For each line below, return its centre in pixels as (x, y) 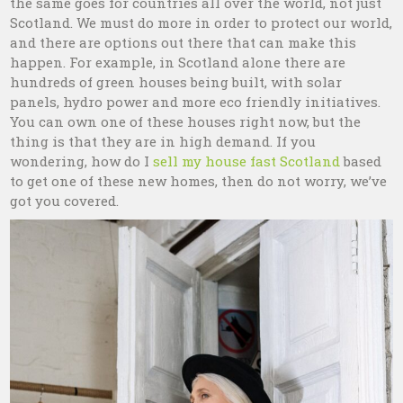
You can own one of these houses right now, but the (186, 121)
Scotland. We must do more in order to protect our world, (201, 22)
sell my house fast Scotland (247, 161)
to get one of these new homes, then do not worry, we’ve (199, 180)
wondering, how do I (82, 161)
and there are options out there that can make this (184, 42)
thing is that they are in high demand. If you (163, 141)
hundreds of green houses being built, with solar (176, 81)
